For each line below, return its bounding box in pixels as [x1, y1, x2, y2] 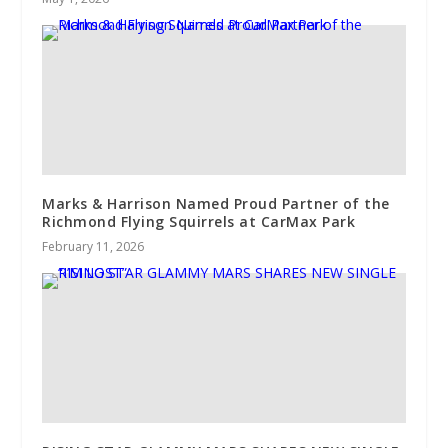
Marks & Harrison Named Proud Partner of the [42, 193, 390, 213]
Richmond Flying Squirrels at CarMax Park [42, 211, 356, 231]
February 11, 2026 [42, 237, 145, 255]
